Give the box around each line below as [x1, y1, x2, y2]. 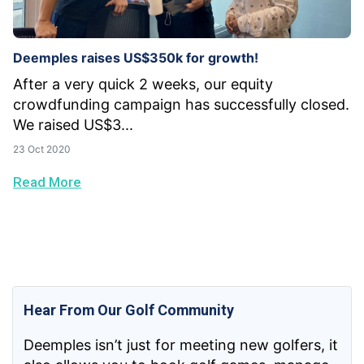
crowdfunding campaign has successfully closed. [13, 96, 349, 114]
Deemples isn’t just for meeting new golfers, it [24, 336, 339, 353]
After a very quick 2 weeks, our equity [13, 76, 273, 93]
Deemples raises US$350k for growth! [13, 50, 258, 67]
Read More [13, 174, 81, 191]
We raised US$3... [13, 116, 133, 134]
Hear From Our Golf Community [24, 301, 235, 318]
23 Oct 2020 [13, 143, 71, 156]
